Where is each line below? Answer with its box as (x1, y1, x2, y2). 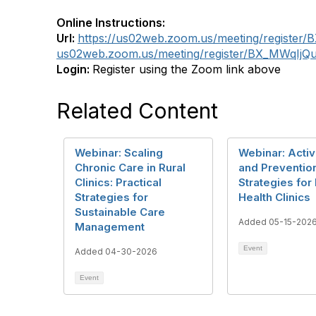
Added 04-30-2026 (75, 246, 157, 257)
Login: (56, 62, 92, 76)
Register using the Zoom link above (92, 62, 281, 76)
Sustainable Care (75, 205, 165, 219)
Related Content (56, 98, 218, 123)
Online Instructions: (56, 16, 165, 30)
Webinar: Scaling (75, 146, 163, 159)
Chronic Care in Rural (75, 161, 186, 174)
